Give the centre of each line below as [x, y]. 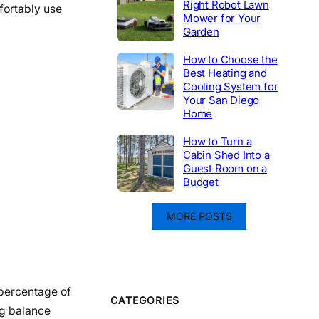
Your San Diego [221, 100]
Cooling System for [231, 86]
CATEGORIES [145, 300]
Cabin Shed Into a [226, 155]
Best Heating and [225, 73]
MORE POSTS [199, 216]
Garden [201, 31]
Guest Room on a [225, 168]
